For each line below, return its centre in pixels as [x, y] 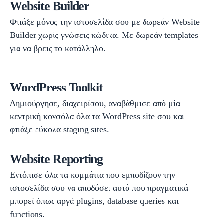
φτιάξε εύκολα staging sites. [59, 130]
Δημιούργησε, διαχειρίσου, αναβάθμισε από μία [95, 103]
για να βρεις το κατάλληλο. [58, 48]
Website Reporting [56, 159]
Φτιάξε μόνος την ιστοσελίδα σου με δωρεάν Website [105, 22]
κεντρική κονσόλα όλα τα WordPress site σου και [97, 117]
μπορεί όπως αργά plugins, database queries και [94, 201]
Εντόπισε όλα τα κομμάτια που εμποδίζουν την [92, 175]
